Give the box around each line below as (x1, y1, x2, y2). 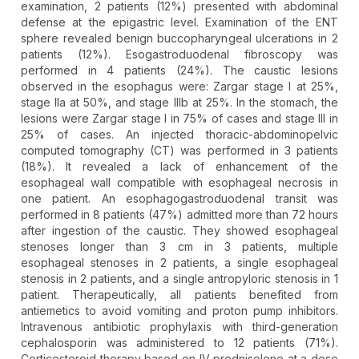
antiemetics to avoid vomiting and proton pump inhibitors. (21, 304, 338, 318)
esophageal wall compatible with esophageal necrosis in (21, 175, 338, 190)
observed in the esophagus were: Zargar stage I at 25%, (21, 79, 338, 94)
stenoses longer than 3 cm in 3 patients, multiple (21, 240, 338, 254)
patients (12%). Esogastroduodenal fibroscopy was (21, 47, 338, 62)
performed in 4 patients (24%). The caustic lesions (21, 63, 338, 78)
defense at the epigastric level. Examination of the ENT (21, 15, 338, 30)
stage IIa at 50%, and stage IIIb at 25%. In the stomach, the (21, 95, 338, 110)
